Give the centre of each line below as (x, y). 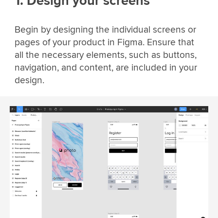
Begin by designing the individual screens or (105, 30)
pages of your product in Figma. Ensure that (104, 43)
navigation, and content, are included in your (106, 68)
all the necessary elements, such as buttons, (106, 55)
